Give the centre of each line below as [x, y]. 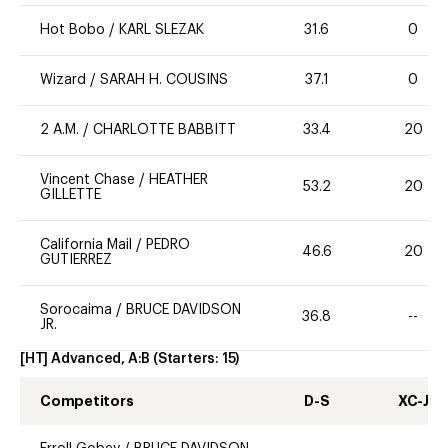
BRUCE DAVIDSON [183, 309]
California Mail [86, 244]
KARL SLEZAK [161, 29]
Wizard [63, 79]
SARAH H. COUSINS [164, 79]
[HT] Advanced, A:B [85, 358]
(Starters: [187, 358]
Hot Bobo [72, 29]
